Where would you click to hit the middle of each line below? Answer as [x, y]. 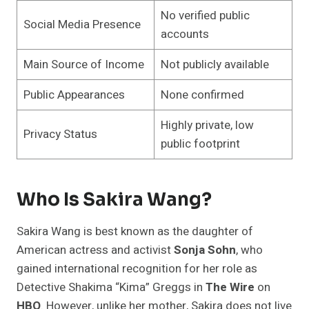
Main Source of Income [83, 65]
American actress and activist [95, 250]
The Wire [230, 288]
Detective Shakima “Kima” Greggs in [111, 288]
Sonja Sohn [205, 250]
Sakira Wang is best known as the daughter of [135, 232]
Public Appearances [74, 95]
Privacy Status [60, 134]
